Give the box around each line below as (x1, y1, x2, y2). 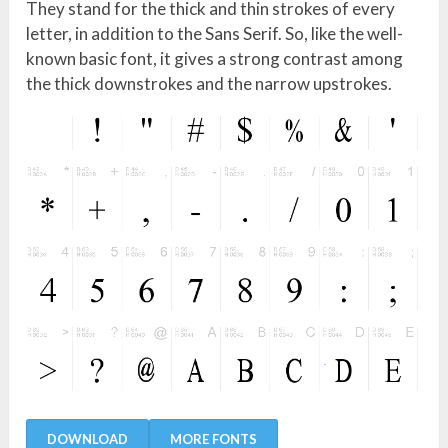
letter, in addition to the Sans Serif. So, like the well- (26, 23, 404, 45)
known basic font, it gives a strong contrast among (26, 48, 404, 70)
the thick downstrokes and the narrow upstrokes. (26, 73, 393, 95)
